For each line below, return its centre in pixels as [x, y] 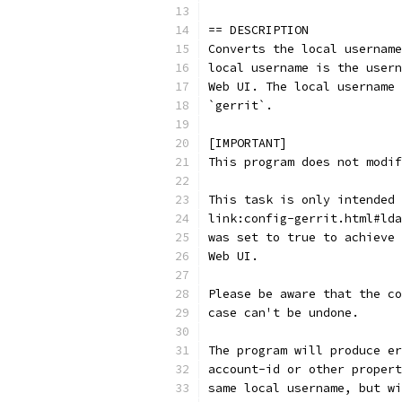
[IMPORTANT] [248, 143]
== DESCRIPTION [258, 30]
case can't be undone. [284, 313]
